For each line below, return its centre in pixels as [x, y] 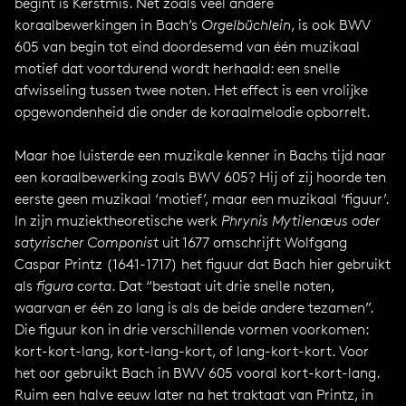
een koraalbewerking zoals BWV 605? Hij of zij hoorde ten [200, 177]
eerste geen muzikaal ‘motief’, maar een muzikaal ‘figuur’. [202, 199]
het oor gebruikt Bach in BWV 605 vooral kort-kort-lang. [197, 373]
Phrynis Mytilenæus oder [300, 221]
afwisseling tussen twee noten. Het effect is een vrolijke [191, 90]
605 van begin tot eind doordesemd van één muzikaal [187, 47]
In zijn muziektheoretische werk [118, 221]
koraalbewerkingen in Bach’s [108, 25]
